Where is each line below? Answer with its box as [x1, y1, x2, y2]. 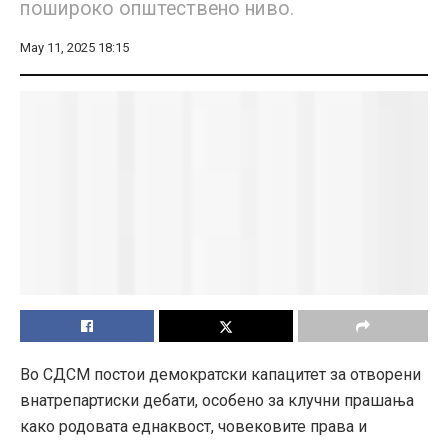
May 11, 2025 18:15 [20, 39, 129, 55]
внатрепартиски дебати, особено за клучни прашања [20, 390, 414, 410]
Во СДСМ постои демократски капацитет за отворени [20, 364, 421, 384]
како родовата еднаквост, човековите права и [20, 416, 367, 436]
